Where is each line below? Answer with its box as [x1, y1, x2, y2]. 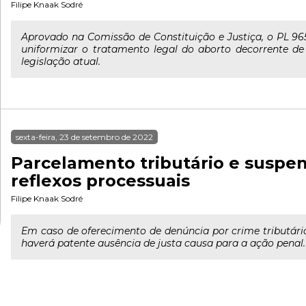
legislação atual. [21, 55, 100, 68]
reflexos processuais [11, 171, 190, 191]
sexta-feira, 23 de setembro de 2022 [16, 132, 153, 142]
